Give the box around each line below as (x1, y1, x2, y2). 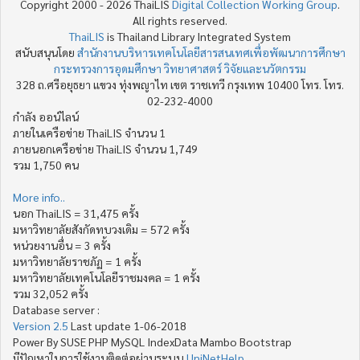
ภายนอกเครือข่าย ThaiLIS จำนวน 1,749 (13, 141, 198, 156)
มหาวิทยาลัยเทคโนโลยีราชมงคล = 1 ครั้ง (13, 270, 200, 284)
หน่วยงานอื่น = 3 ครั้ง (13, 238, 111, 252)
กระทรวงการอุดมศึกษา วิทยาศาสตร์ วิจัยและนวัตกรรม (54, 61, 306, 76)
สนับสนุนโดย (14, 45, 77, 59)
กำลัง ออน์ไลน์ (13, 109, 79, 124)
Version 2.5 (13, 318, 71, 333)
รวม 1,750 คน (13, 157, 79, 172)
